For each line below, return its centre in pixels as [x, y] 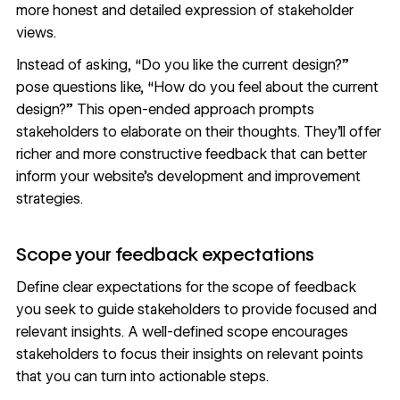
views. [36, 33]
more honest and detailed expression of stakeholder [184, 11]
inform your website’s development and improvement [188, 176]
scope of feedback [294, 287]
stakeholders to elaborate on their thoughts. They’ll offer [198, 131]
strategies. [49, 198]
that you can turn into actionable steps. [142, 376]
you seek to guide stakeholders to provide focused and [196, 309]
